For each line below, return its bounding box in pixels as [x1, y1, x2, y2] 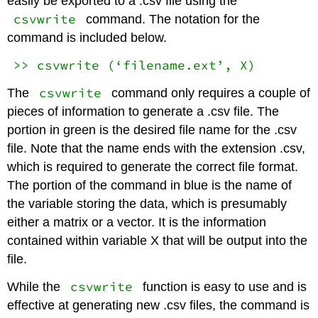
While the [7, 279, 65, 294]
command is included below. [7, 31, 168, 45]
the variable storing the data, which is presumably [7, 196, 287, 211]
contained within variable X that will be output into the [7, 233, 308, 248]
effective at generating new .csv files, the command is [7, 297, 310, 312]
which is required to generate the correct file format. [7, 159, 299, 174]
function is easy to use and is [138, 279, 307, 294]
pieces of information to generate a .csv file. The [7, 104, 280, 119]
